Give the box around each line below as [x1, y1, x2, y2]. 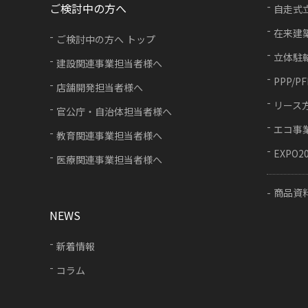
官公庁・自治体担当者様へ [56, 104, 172, 118]
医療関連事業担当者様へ [56, 153, 162, 166]
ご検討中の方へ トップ [56, 32, 155, 46]
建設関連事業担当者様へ [56, 56, 162, 70]
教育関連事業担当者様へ [56, 129, 162, 142]
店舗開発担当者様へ [56, 80, 143, 94]
